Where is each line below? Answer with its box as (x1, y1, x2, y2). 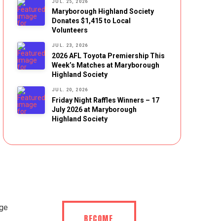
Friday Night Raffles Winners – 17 (52, 96, 160, 104)
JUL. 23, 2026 (52, 43, 88, 48)
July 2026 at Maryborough (52, 105, 137, 113)
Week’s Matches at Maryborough (52, 61, 160, 69)
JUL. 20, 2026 (52, 87, 88, 92)
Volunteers (52, 26, 88, 35)
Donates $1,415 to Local (52, 17, 131, 25)
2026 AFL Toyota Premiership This (52, 52, 165, 60)
